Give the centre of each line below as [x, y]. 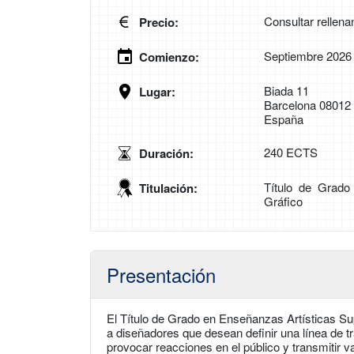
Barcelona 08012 [307, 105]
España [284, 119]
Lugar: [157, 92]
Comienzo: [169, 57]
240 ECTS [291, 152]
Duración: [166, 153]
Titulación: [168, 188]
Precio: [159, 22]
